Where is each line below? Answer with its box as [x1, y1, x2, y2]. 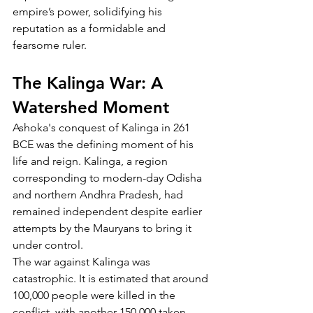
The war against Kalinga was [13, 254, 153, 268]
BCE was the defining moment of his [13, 137, 196, 151]
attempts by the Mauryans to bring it [13, 221, 194, 235]
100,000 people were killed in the [13, 288, 178, 302]
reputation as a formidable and [13, 21, 168, 35]
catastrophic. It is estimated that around [13, 271, 211, 285]
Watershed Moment [13, 96, 169, 117]
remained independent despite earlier [13, 204, 205, 218]
